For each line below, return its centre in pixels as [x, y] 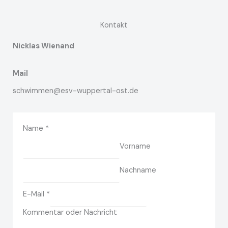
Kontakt [114, 25]
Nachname [138, 170]
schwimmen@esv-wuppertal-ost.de [76, 91]
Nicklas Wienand [44, 46]
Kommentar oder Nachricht [70, 212]
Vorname [135, 147]
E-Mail [35, 194]
